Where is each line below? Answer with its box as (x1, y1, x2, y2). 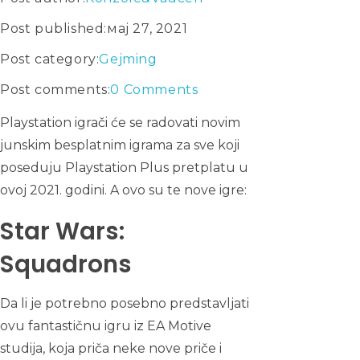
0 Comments (110, 82, 198, 98)
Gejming (99, 51, 157, 67)
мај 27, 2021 (107, 21, 188, 37)
